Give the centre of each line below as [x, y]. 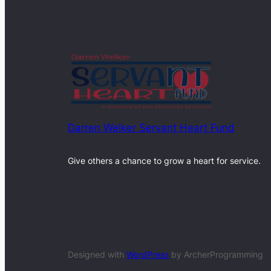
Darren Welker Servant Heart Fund [151, 128]
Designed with [97, 255]
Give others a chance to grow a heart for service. [164, 161]
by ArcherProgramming [216, 255]
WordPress [148, 255]
